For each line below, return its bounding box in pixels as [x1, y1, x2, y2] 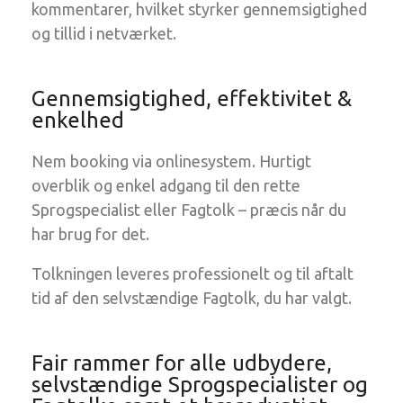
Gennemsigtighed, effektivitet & [31, 86, 352, 111]
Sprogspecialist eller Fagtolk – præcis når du [31, 201, 346, 219]
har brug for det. [31, 225, 149, 243]
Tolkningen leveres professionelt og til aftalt [31, 264, 354, 282]
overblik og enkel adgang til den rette [31, 176, 300, 194]
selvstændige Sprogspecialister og [31, 372, 368, 397]
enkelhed [31, 108, 124, 132]
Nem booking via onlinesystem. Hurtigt [31, 152, 311, 170]
